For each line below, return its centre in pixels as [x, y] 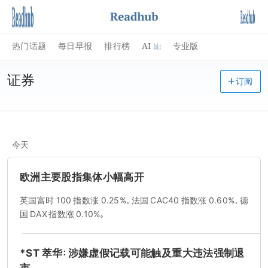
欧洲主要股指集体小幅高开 [82, 177]
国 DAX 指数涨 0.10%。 [63, 214]
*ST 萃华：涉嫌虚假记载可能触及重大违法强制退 [132, 253]
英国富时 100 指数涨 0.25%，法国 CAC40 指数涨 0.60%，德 [134, 200]
